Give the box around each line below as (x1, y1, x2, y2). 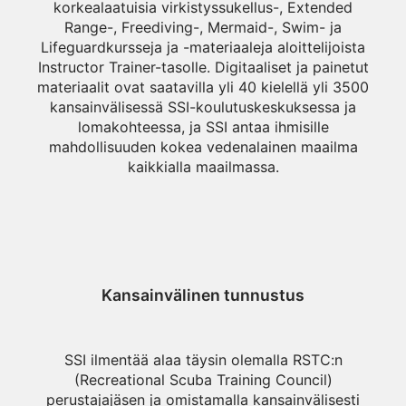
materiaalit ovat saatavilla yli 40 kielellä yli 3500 (37, 78, 369, 96)
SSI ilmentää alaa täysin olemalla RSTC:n (63, 351, 343, 369)
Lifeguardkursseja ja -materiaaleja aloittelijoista (41, 38, 365, 56)
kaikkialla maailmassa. (127, 158, 279, 176)
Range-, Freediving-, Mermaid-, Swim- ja (64, 18, 342, 36)
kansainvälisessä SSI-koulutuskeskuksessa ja (50, 98, 356, 116)
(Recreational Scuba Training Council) (73, 371, 333, 389)
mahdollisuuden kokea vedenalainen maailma (48, 138, 358, 156)
